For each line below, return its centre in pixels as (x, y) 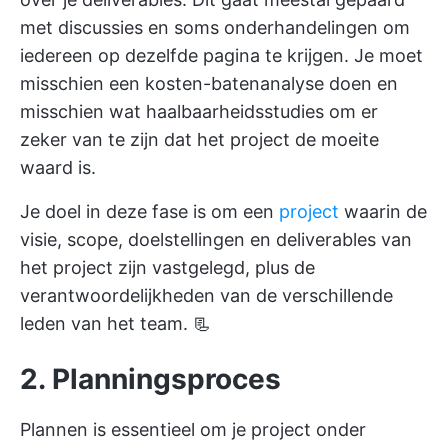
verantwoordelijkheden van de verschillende (206, 296)
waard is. (58, 168)
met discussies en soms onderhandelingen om (215, 28)
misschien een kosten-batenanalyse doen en (209, 84)
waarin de (383, 212)
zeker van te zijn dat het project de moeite (199, 140)
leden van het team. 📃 (115, 324)
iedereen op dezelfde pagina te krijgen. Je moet (221, 56)
